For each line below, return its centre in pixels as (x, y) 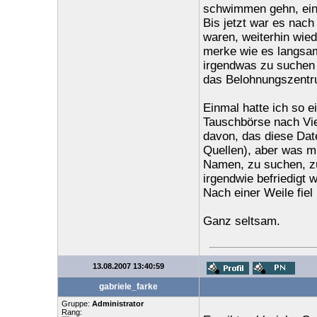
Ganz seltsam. (241, 221)
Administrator (117, 304)
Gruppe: (76, 304)
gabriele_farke (128, 287)
